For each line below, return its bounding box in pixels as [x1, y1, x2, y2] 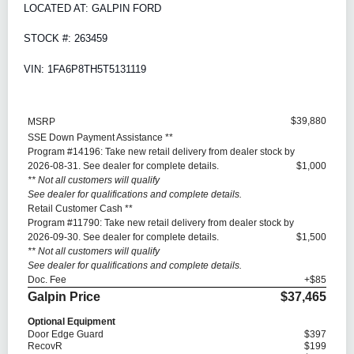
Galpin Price [28, 290, 100, 304]
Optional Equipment [28, 316, 115, 328]
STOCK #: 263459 [24, 32, 107, 45]
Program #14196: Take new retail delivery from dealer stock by [28, 146, 295, 158]
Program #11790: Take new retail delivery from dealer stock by [28, 217, 294, 229]
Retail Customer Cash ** [28, 203, 133, 215]
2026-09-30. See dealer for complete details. [28, 232, 219, 243]
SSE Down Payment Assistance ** [28, 132, 173, 144]
